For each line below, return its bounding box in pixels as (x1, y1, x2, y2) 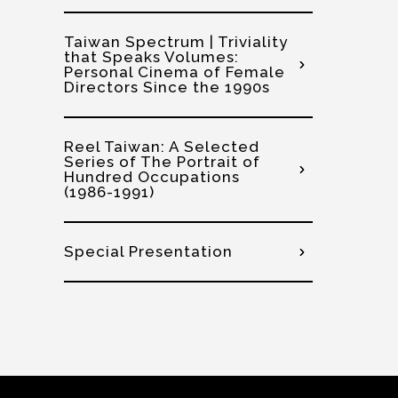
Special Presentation (64, 243, 233, 260)
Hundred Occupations (64, 168, 240, 186)
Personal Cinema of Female (64, 63, 285, 81)
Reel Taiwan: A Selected (64, 138, 259, 155)
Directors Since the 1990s (64, 78, 270, 96)
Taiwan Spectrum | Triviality (64, 33, 288, 51)
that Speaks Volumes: (64, 48, 239, 66)
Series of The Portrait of (64, 153, 260, 171)
